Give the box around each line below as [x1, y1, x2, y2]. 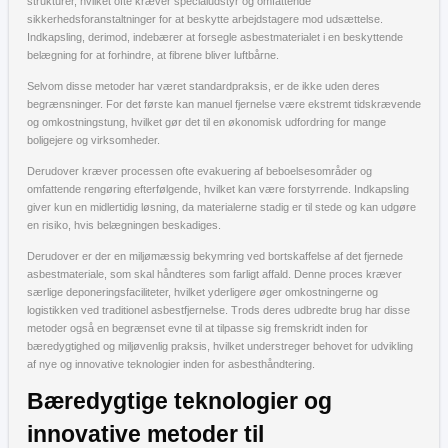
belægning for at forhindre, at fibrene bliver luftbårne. [27, 48, 279, 61]
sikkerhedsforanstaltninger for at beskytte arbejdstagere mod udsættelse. [27, 12, 383, 25]
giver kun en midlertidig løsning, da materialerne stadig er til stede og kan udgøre [27, 200, 416, 213]
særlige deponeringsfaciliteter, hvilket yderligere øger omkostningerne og [27, 285, 378, 298]
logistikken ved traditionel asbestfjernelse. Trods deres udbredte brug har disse [27, 303, 410, 316]
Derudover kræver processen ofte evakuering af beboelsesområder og [27, 164, 372, 177]
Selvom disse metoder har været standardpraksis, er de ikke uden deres [27, 79, 380, 92]
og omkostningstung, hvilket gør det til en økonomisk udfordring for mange [27, 115, 386, 128]
